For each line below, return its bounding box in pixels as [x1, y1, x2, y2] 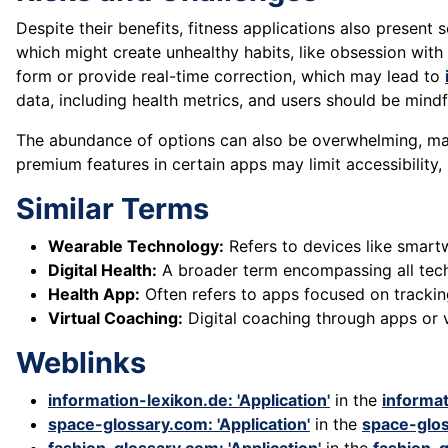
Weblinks [16, 345, 146, 381]
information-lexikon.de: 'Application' [48, 390, 330, 411]
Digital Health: [48, 260, 157, 281]
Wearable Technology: [48, 236, 224, 257]
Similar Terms [16, 191, 209, 227]
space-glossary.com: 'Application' [48, 414, 310, 435]
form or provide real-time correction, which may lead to [16, 66, 445, 87]
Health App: [48, 284, 140, 305]
